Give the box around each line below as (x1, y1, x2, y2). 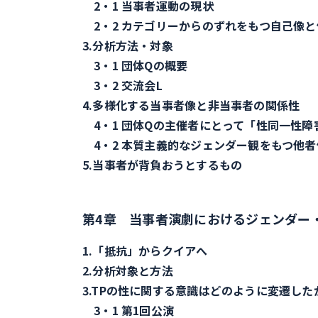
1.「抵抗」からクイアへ (82, 242, 208, 259)
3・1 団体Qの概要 (82, 57, 188, 74)
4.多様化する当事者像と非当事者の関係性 (82, 97, 300, 114)
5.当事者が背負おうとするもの (82, 156, 243, 173)
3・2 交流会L (82, 77, 163, 94)
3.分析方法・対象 (82, 37, 173, 54)
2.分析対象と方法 (82, 262, 173, 279)
